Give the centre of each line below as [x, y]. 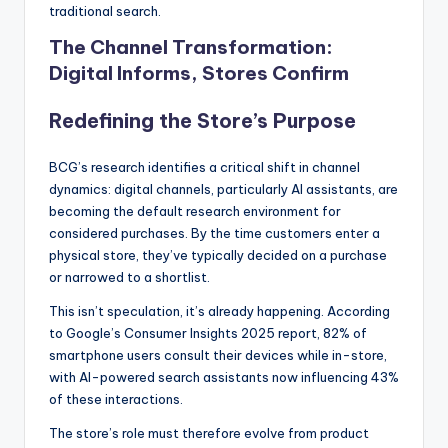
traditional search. [105, 10]
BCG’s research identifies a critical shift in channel [204, 166]
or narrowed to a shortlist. [129, 276]
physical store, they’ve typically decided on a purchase [218, 254]
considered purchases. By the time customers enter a [214, 232]
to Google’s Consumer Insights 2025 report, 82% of [208, 332]
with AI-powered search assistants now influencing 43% [224, 376]
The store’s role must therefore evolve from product [209, 432]
